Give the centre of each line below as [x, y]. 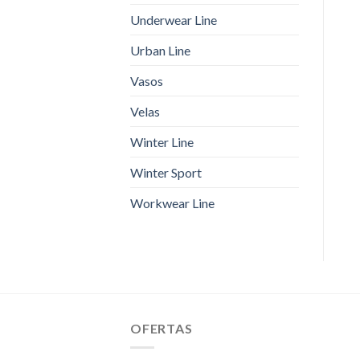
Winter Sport [166, 172]
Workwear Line [172, 202]
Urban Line [160, 50]
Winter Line [162, 141]
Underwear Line [174, 19]
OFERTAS [162, 328]
